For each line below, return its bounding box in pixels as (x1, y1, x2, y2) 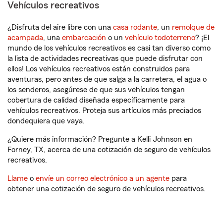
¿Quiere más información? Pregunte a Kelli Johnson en (7, 135, 192, 143)
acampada (7, 34, 43, 42)
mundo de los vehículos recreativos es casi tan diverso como (7, 44, 211, 52)
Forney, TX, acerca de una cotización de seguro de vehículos (7, 146, 211, 154)
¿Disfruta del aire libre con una (7, 23, 113, 31)
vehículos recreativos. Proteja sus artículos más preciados (7, 107, 201, 114)
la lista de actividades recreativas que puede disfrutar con (7, 55, 203, 62)
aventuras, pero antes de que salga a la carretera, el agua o (7, 75, 207, 83)
